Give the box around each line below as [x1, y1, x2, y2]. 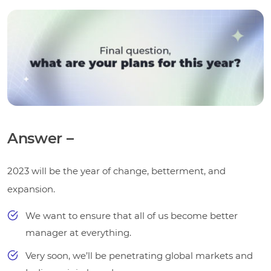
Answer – [7, 129, 74, 147]
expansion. [7, 183, 55, 195]
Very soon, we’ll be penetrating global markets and [25, 249, 253, 261]
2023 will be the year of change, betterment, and [7, 165, 226, 177]
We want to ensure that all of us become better [25, 209, 238, 221]
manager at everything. [25, 226, 131, 238]
